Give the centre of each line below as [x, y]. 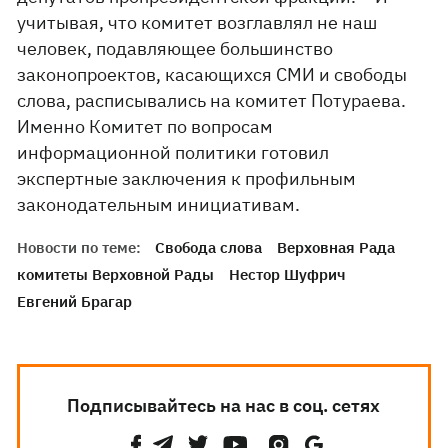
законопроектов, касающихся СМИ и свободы [212, 74]
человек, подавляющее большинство [175, 48]
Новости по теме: [79, 247]
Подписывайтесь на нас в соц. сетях [224, 405]
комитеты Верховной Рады [116, 274]
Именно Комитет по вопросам [145, 126]
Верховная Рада [336, 247]
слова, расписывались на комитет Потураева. [212, 100]
